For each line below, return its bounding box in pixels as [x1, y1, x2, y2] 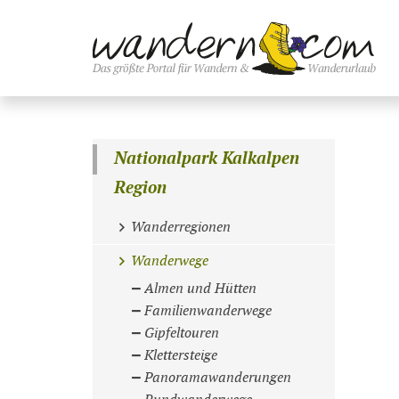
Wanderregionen [130, 219, 231, 237]
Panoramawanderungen [144, 369, 292, 387]
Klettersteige [144, 346, 218, 364]
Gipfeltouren [144, 324, 220, 342]
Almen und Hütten [144, 280, 257, 297]
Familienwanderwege [144, 302, 273, 320]
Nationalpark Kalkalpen [114, 149, 300, 170]
